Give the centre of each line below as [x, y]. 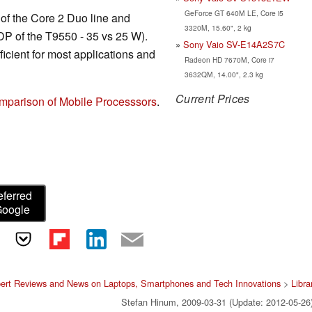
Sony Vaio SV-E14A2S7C [234, 44]
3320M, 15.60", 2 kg [218, 27]
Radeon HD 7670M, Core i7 [229, 59]
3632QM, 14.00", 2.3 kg [224, 74]
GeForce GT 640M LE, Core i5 [234, 13]
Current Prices [213, 98]
